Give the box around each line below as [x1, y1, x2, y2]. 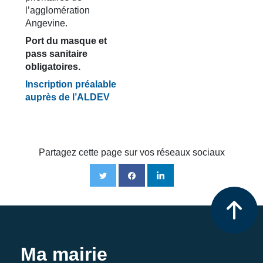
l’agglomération [25, 5, 90, 15]
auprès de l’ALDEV [25, 92, 110, 102]
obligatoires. [25, 62, 80, 72]
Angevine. [25, 18, 68, 28]
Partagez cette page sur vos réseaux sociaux [38, 147, 225, 157]
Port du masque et [25, 36, 107, 46]
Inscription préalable [25, 79, 116, 89]
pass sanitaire [25, 49, 87, 59]
